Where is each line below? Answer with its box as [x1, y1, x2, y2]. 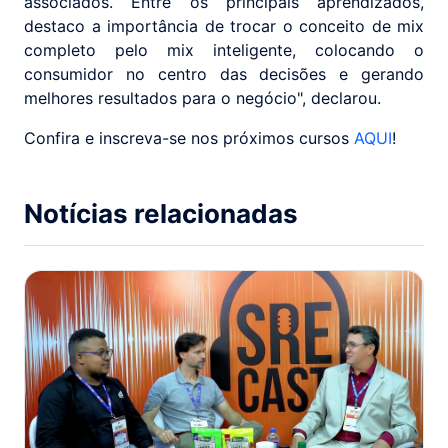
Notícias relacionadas [24, 198, 298, 230]
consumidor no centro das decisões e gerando [24, 64, 424, 85]
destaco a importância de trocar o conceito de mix [24, 16, 424, 37]
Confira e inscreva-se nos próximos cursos [24, 128, 354, 149]
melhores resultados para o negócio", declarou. [24, 88, 381, 109]
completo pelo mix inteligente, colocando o [24, 40, 424, 61]
